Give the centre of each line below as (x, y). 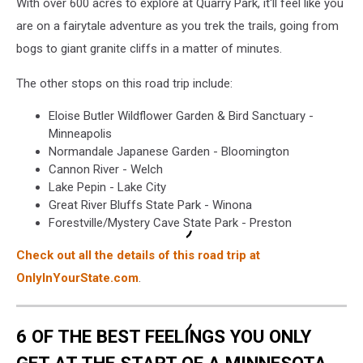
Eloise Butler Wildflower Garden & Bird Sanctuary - (181, 116)
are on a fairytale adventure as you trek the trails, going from (177, 26)
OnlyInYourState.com (77, 278)
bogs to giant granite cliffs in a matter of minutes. (149, 49)
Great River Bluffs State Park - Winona (150, 205)
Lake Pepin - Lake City (107, 187)
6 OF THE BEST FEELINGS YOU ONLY (164, 336)
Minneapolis (80, 134)
